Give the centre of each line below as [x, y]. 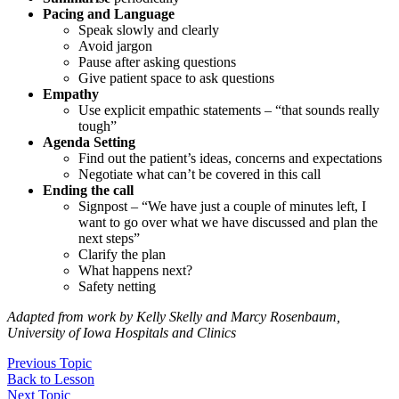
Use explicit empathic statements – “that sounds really [229, 110]
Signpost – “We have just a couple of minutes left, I [222, 206]
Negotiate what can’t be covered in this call [199, 174]
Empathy [71, 94]
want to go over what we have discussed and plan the [228, 222]
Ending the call [88, 190]
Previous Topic [49, 362]
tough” [98, 126]
